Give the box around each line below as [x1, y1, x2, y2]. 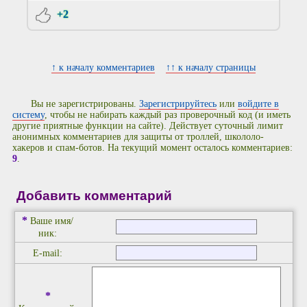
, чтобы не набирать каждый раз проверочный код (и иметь [45, 110, 291, 121]
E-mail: [33, 248, 62, 259]
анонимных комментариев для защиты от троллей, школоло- [12, 132, 264, 143]
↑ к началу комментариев [51, 62, 155, 73]
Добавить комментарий [16, 188, 172, 203]
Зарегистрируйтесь [139, 99, 217, 110]
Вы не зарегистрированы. [31, 99, 140, 110]
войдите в [238, 99, 280, 110]
